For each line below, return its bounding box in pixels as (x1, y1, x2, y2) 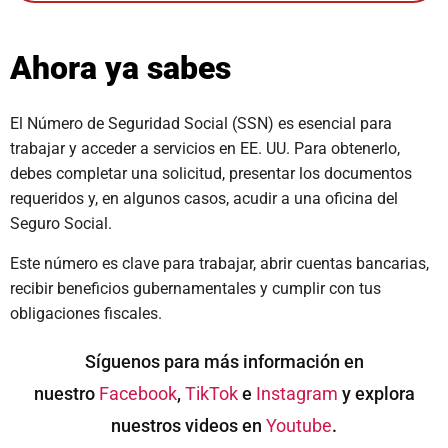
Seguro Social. (10, 214, 112, 233)
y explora (337, 383, 415, 404)
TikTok (184, 383, 238, 404)
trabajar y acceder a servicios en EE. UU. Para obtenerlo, (10, 139, 400, 158)
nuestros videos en (111, 415, 266, 436)
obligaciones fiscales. (10, 304, 162, 323)
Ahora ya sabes (10, 49, 231, 87)
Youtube (266, 415, 332, 436)
